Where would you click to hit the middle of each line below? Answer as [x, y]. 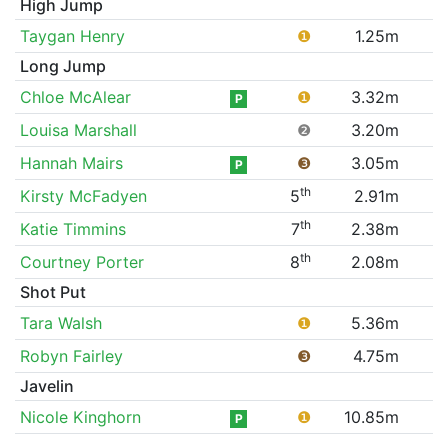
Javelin [46, 385]
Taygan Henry [72, 35]
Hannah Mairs [71, 162]
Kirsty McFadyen [83, 195]
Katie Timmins [72, 228]
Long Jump [62, 65]
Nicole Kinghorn [80, 416]
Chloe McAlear [75, 96]
